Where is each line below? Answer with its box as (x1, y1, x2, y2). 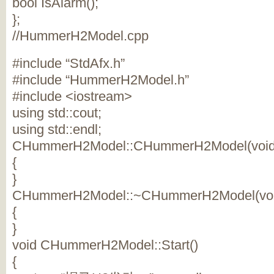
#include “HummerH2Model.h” (12, 72, 189, 87)
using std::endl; (12, 122, 102, 137)
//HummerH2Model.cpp (12, 28, 149, 43)
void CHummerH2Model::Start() (12, 237, 198, 253)
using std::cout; (12, 105, 102, 120)
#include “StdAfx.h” (12, 56, 125, 71)
